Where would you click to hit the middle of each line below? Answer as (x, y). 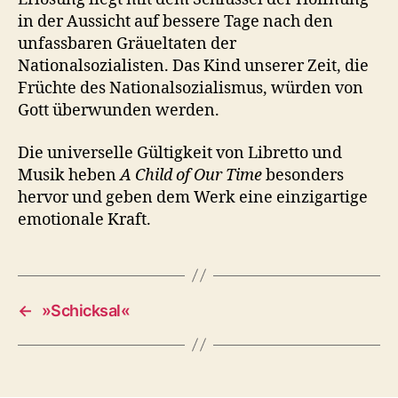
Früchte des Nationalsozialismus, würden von (191, 89)
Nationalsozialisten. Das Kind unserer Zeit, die (193, 67)
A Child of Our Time (193, 175)
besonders (305, 175)
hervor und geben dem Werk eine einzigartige (193, 197)
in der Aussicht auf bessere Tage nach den (175, 22)
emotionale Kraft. (88, 219)
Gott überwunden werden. (120, 111)
